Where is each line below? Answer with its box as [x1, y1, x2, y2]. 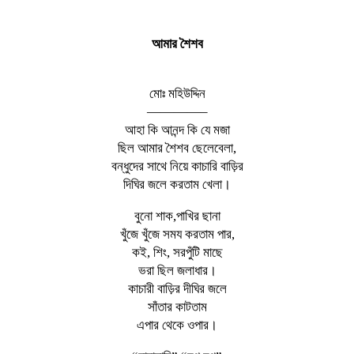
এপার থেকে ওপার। [137, 317, 217, 333]
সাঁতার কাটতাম [147, 299, 207, 314]
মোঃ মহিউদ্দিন [149, 85, 205, 101]
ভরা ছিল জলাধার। [137, 262, 217, 278]
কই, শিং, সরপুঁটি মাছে [131, 244, 223, 260]
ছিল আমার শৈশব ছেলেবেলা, [118, 140, 236, 156]
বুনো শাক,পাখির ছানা [134, 208, 220, 224]
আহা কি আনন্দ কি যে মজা [124, 122, 230, 137]
